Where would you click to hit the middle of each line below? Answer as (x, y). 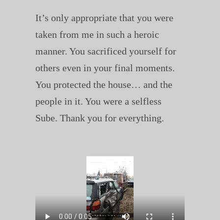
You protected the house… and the (104, 85)
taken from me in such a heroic (97, 35)
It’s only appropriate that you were (104, 18)
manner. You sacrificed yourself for (106, 51)
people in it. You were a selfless (98, 101)
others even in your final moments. (105, 68)
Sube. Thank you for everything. (99, 118)
